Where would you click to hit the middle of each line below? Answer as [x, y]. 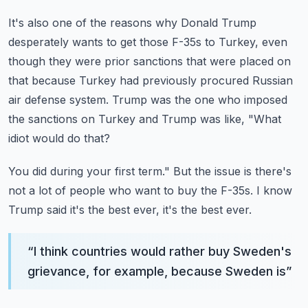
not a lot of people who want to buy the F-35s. [131, 190]
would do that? [71, 138]
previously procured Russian [218, 80]
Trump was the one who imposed [200, 100]
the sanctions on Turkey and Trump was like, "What [145, 119]
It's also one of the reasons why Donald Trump [132, 23]
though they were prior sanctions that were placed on [150, 61]
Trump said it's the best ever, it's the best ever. [130, 210]
